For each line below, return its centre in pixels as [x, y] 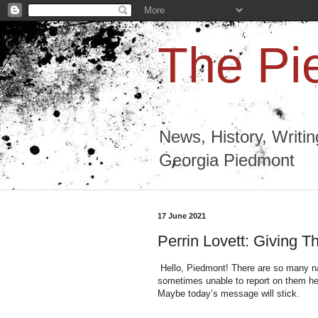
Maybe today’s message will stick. [229, 293]
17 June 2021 [182, 216]
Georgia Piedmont [227, 160]
